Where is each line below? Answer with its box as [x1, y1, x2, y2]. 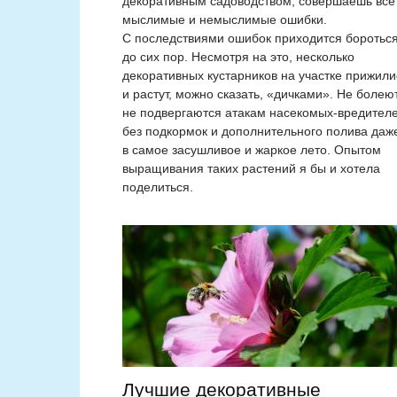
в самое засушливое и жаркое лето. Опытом [122, 143, 381, 158]
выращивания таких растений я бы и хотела [122, 161, 380, 176]
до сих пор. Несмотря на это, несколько [122, 50, 354, 65]
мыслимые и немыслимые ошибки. [122, 12, 327, 27]
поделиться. [122, 180, 193, 195]
